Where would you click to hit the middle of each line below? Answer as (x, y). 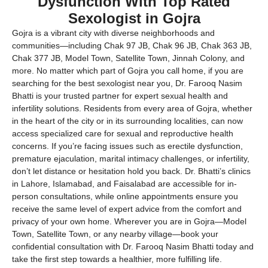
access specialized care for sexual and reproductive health (123, 133)
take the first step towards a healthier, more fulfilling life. (117, 259)
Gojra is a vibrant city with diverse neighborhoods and (113, 33)
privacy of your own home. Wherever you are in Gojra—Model (129, 221)
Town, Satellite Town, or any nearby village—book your (115, 234)
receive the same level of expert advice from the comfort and (127, 208)
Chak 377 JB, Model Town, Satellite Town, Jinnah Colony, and (128, 58)
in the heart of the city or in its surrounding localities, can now (127, 121)
